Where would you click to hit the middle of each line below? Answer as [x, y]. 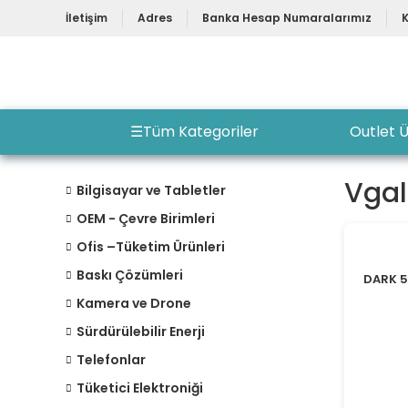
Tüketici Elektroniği [140, 388]
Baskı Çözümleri [130, 275]
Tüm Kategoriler [200, 132]
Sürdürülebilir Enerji [141, 331]
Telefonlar [111, 360]
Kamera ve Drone [134, 303]
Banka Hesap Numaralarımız [287, 18]
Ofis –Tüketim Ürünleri [151, 247]
